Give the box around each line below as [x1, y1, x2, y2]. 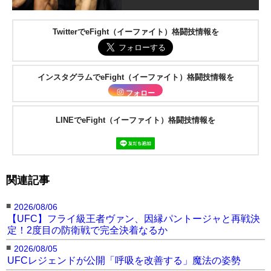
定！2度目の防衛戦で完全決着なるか [7, 224, 168, 236]
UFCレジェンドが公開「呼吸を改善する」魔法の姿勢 [7, 255, 241, 266]
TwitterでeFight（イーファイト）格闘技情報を [52, 27, 219, 36]
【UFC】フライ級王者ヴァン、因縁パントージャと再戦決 [7, 213, 260, 224]
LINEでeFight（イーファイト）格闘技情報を [56, 115, 215, 125]
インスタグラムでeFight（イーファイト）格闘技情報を [37, 72, 234, 82]
